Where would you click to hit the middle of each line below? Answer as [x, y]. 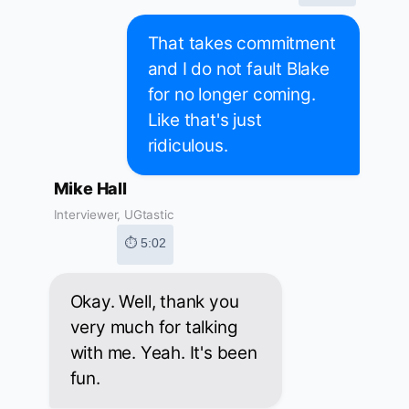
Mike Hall [90, 189]
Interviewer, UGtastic [114, 215]
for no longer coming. [231, 95]
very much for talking [154, 328]
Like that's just [204, 121]
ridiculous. [188, 146]
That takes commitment [241, 44]
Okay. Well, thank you [154, 302]
